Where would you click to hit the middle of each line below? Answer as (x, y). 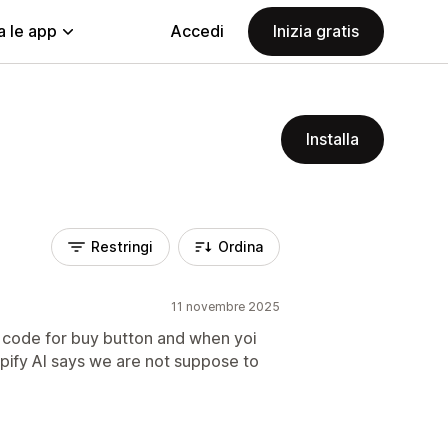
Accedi (197, 31)
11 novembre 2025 (225, 306)
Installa (332, 139)
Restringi (122, 246)
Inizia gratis (316, 31)
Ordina (240, 246)
